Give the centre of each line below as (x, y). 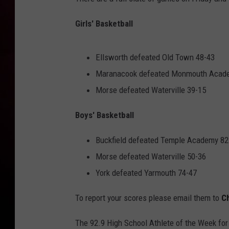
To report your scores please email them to (148, 198)
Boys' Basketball (105, 115)
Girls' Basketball (104, 24)
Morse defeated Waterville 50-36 (151, 157)
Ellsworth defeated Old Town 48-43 (155, 58)
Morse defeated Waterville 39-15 (151, 90)
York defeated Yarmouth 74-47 (146, 173)
